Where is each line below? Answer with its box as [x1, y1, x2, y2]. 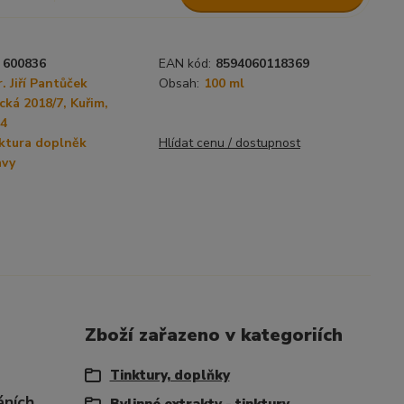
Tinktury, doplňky [109, 366, 230, 384]
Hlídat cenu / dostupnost [159, 134, 300, 151]
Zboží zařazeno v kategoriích [84, 323, 343, 347]
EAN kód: [159, 55, 211, 72]
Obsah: [159, 75, 199, 92]
